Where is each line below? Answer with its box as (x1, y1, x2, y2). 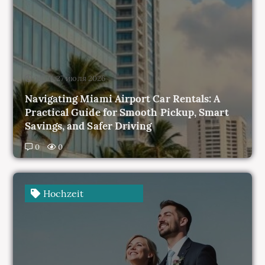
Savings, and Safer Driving (25, 85, 152, 98)
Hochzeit (40, 153, 84, 165)
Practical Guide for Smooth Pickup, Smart (25, 72, 229, 85)
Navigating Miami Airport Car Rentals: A (25, 58, 221, 71)
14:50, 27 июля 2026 (34, 39, 106, 49)
